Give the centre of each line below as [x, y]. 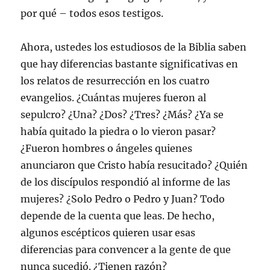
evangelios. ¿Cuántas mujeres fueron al [114, 97]
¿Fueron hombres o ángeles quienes [107, 148]
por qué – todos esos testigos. [92, 13]
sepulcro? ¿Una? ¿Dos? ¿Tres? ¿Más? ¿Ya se [122, 114]
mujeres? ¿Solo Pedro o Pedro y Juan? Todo [123, 199]
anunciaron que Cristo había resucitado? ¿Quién [134, 165]
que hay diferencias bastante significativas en [130, 64]
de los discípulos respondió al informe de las [126, 182]
